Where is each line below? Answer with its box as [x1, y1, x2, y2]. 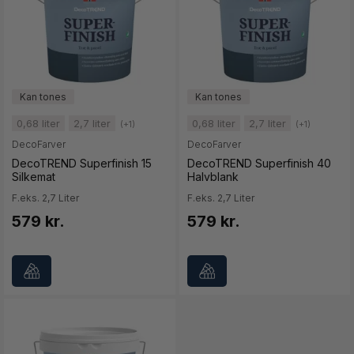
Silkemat [12, 169, 55, 183]
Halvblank [186, 169, 239, 183]
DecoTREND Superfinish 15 [12, 156, 152, 170]
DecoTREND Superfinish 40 [186, 156, 331, 170]
